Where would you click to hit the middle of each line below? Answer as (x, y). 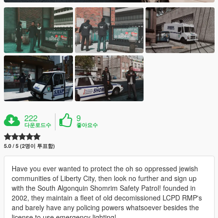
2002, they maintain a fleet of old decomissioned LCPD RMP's (107, 198)
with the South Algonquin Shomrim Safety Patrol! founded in (104, 188)
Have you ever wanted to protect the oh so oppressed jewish (105, 169)
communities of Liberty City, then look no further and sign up (104, 178)
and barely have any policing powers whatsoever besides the (105, 208)
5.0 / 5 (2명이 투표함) (29, 146)
